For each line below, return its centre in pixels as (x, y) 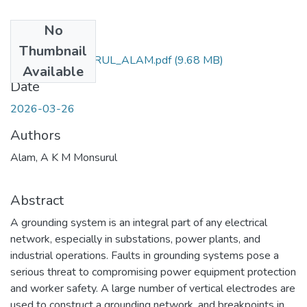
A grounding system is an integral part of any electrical (139, 222)
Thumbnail (53, 51)
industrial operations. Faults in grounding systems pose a (145, 255)
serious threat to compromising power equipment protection (153, 272)
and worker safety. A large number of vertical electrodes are (153, 288)
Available (53, 71)
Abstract (37, 200)
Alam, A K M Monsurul (64, 157)
